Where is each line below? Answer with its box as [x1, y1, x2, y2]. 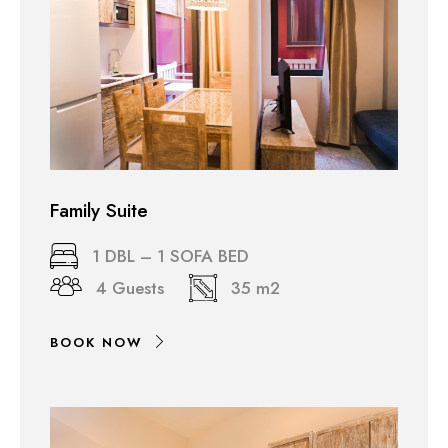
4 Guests [96, 276, 164, 301]
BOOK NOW [50, 333, 143, 353]
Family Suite [50, 197, 148, 225]
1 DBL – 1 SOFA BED [92, 244, 249, 269]
